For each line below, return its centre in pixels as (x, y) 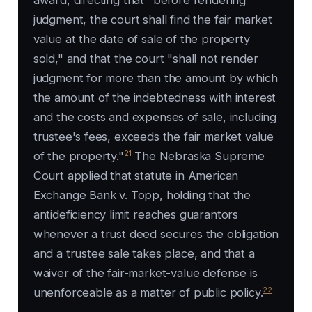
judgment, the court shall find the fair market (153, 20)
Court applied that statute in (110, 176)
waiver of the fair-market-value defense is (145, 273)
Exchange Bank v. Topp (96, 195)
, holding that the (205, 195)
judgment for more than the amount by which (155, 78)
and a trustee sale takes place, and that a (144, 254)
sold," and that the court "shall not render (146, 59)
